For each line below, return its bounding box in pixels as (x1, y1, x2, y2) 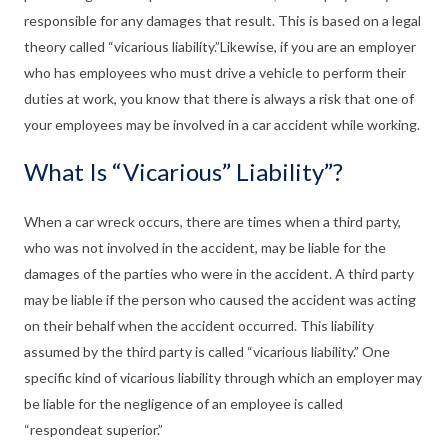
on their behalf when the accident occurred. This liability (24, 317, 374, 334)
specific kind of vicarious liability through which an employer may (24, 369, 422, 386)
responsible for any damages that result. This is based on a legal (24, 12, 421, 29)
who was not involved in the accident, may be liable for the (24, 239, 386, 256)
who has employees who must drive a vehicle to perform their (24, 64, 406, 81)
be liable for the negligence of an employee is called (24, 395, 343, 412)
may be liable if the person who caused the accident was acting (24, 291, 416, 308)
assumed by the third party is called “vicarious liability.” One (24, 343, 390, 360)
